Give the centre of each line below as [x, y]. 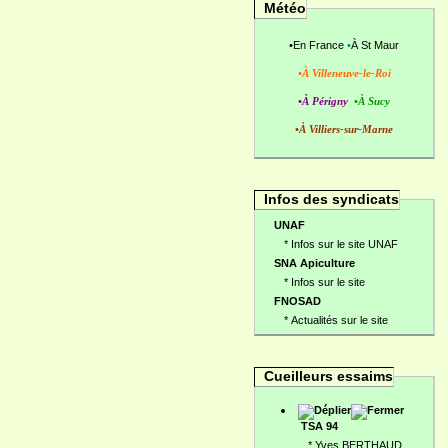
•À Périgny [323, 101]
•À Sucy [372, 101]
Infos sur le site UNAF [344, 244]
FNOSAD [297, 301]
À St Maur [375, 45]
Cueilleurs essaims [328, 376]
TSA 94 [319, 426]
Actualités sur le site [339, 320]
